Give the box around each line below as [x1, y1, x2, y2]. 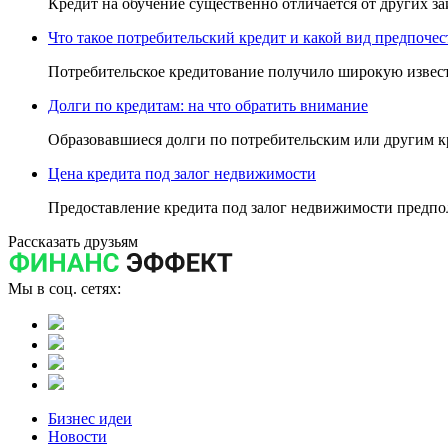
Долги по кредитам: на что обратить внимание [48, 97, 368, 114]
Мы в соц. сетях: [8, 280, 121, 297]
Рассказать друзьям [8, 233, 138, 250]
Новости [48, 428, 107, 445]
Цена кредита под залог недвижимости [48, 165, 316, 182]
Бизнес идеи [48, 410, 132, 427]
